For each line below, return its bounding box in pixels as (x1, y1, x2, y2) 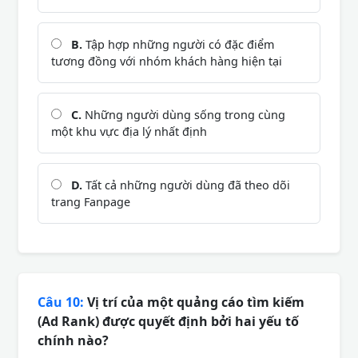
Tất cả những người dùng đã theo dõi (82, 177, 290, 193)
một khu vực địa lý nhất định (51, 123, 207, 139)
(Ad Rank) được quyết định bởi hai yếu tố (38, 312, 299, 330)
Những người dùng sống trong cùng (82, 106, 285, 122)
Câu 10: (38, 292, 84, 311)
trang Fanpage (51, 193, 130, 209)
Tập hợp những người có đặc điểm (82, 36, 274, 52)
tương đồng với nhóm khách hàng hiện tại (51, 53, 282, 69)
